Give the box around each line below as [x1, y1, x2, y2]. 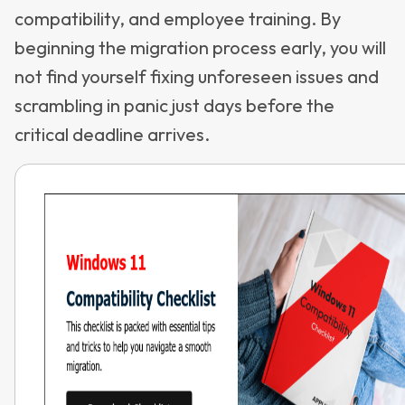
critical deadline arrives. [14, 123, 210, 146]
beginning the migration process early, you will [14, 36, 386, 59]
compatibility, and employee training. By [14, 7, 341, 30]
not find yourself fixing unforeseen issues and [14, 65, 379, 88]
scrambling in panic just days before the [14, 94, 334, 117]
